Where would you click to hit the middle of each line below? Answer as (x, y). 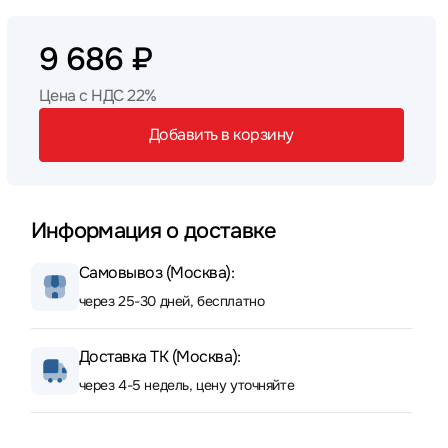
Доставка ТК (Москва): (159, 356)
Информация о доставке (153, 231)
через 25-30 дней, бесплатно (171, 301)
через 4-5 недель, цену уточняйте (186, 385)
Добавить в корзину (221, 134)
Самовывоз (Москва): (156, 272)
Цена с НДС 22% (97, 95)
